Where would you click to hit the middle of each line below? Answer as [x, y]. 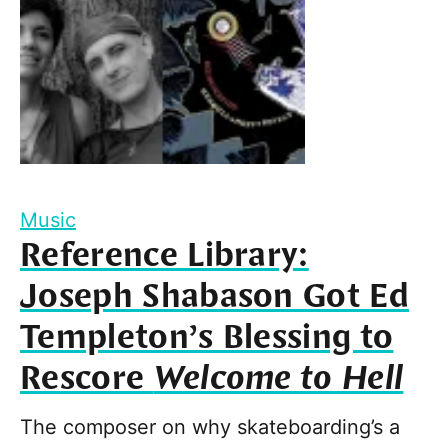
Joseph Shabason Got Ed [215, 297]
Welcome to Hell [278, 379]
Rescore [87, 379]
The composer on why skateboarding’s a [210, 427]
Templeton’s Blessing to [207, 338]
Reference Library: [164, 256]
